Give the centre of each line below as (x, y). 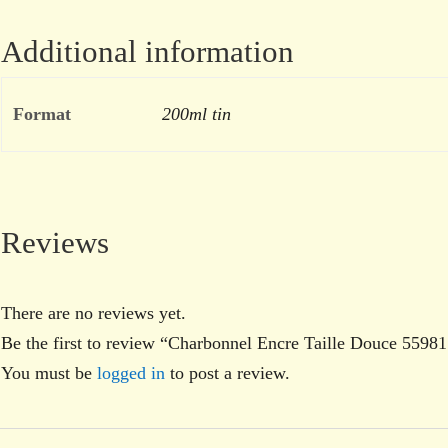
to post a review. (227, 372)
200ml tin (196, 113)
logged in (130, 372)
